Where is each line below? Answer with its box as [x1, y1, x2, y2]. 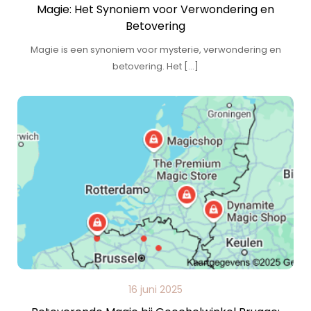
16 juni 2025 [128, 283, 183, 296]
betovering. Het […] [112, 60, 199, 73]
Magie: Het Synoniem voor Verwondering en [37, 1, 274, 17]
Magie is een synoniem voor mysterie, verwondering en [30, 43, 281, 56]
